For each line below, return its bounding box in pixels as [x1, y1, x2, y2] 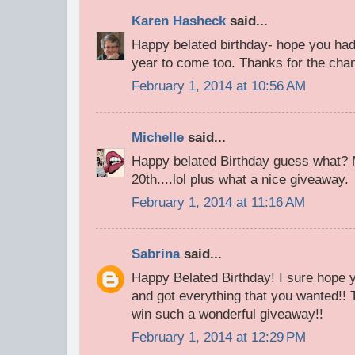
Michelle [132, 129, 184, 145]
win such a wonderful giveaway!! [132, 306, 323, 322]
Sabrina [132, 246, 180, 261]
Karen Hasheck [132, 13, 226, 29]
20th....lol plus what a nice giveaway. [132, 171, 349, 187]
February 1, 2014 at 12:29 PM [132, 330, 306, 345]
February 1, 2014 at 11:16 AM [132, 195, 305, 211]
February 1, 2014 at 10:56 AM [132, 78, 306, 94]
